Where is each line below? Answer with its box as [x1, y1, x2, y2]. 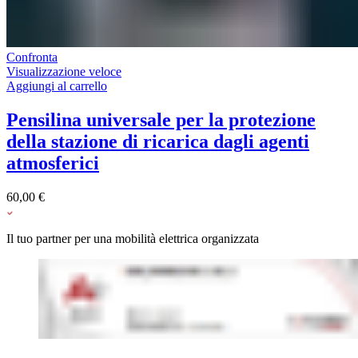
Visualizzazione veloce [6, 64, 121, 78]
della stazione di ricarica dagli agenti [6, 130, 309, 152]
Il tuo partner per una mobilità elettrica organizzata [6, 231, 259, 245]
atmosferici [6, 152, 99, 173]
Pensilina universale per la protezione [6, 109, 316, 130]
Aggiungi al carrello [6, 78, 107, 93]
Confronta [6, 50, 58, 64]
